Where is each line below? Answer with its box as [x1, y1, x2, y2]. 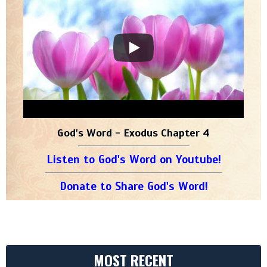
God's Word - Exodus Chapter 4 [57, 126, 210, 139]
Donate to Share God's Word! [59, 179, 208, 193]
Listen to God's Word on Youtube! [46, 152, 221, 166]
